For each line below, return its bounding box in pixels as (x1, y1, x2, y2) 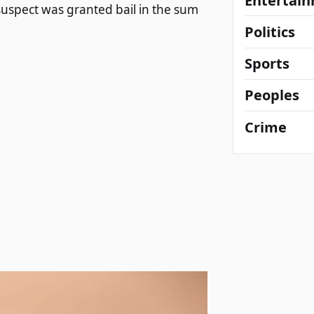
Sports (245, 54, 289, 74)
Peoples (245, 86, 299, 105)
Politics (245, 22, 295, 41)
